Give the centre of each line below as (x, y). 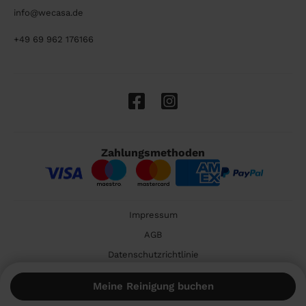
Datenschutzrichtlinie (153, 255)
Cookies (153, 275)
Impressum (153, 215)
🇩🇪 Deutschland (145, 294)
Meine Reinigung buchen (153, 286)
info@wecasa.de (48, 13)
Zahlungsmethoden (153, 153)
